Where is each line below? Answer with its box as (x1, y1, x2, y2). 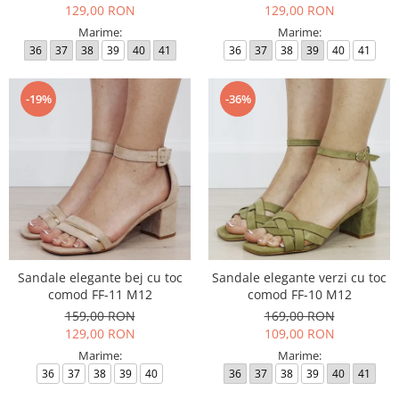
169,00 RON (264, 307, 335, 324)
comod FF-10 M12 (247, 286, 352, 303)
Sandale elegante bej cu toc (17, 269, 183, 286)
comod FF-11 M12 (47, 286, 152, 303)
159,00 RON (64, 307, 135, 324)
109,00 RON (264, 325, 335, 342)
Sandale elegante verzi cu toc (212, 269, 387, 286)
